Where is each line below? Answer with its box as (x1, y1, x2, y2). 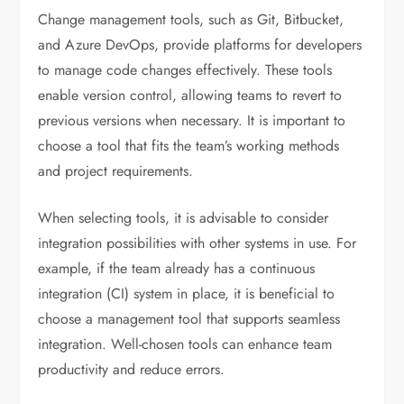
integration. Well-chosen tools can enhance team (38, 333, 333, 354)
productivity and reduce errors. (38, 358, 225, 380)
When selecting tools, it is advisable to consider (38, 207, 329, 228)
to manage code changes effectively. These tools (38, 59, 333, 80)
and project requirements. (38, 160, 194, 181)
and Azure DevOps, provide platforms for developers (38, 33, 363, 55)
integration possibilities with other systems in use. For (38, 232, 357, 253)
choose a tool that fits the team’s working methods (38, 134, 340, 156)
